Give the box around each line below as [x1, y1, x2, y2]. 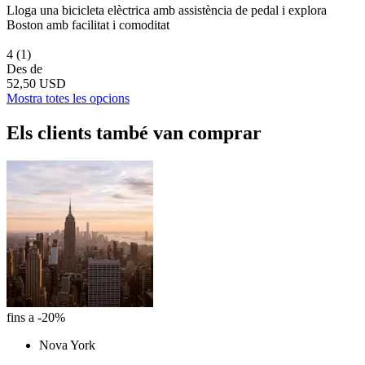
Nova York [39, 338, 95, 353]
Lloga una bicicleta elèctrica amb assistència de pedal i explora [7, 3, 327, 18]
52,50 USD [7, 77, 66, 91]
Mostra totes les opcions [7, 91, 130, 106]
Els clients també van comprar [7, 122, 262, 144]
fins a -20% [7, 310, 65, 325]
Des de [7, 62, 42, 77]
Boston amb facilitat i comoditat [7, 18, 169, 33]
